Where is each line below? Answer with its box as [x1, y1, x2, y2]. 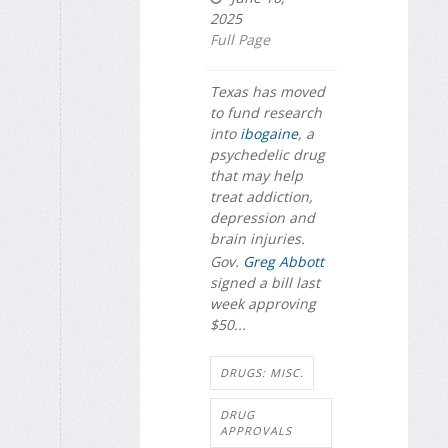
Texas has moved [210, 82, 325, 102]
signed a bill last [210, 272, 320, 292]
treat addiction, [210, 187, 313, 207]
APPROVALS [220, 423, 292, 439]
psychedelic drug [210, 145, 325, 165]
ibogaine [240, 124, 298, 144]
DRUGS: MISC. [220, 365, 304, 381]
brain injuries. [210, 229, 305, 249]
